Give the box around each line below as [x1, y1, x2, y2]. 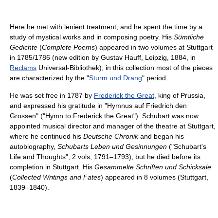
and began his [138, 132, 184, 140]
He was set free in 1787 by [10, 91, 94, 99]
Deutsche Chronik [83, 132, 138, 140]
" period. [142, 73, 168, 82]
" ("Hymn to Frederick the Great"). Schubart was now [36, 111, 199, 120]
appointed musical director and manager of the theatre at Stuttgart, [10, 122, 216, 130]
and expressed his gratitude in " [10, 101, 107, 109]
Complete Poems [42, 43, 95, 51]
